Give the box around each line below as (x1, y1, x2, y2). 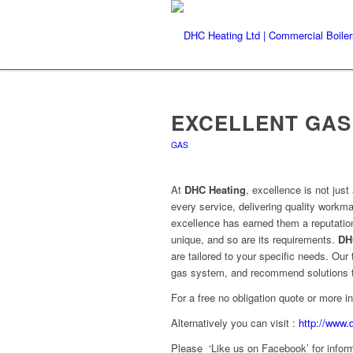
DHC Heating (184, 182, 246, 198)
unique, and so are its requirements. (171, 232, 338, 247)
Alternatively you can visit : (171, 315, 299, 331)
